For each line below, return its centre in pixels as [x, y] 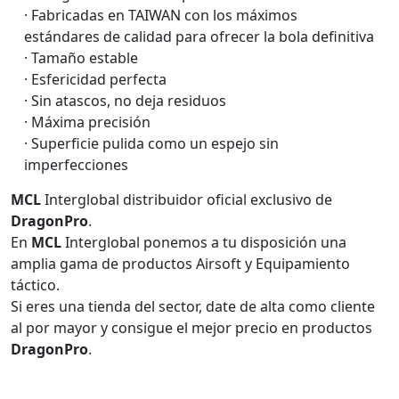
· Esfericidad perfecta [95, 79]
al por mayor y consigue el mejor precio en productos [191, 328]
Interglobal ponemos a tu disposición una [204, 242]
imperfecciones [76, 165]
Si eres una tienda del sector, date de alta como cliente [193, 306]
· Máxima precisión [87, 122]
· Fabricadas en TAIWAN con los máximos [161, 15]
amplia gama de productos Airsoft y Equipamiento [180, 264]
